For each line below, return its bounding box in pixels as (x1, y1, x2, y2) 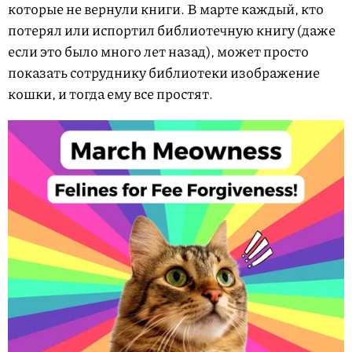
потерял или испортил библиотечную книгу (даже (8, 20, 335, 41)
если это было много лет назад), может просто (8, 41, 309, 62)
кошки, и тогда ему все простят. (8, 83, 218, 104)
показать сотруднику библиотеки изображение (8, 62, 320, 83)
